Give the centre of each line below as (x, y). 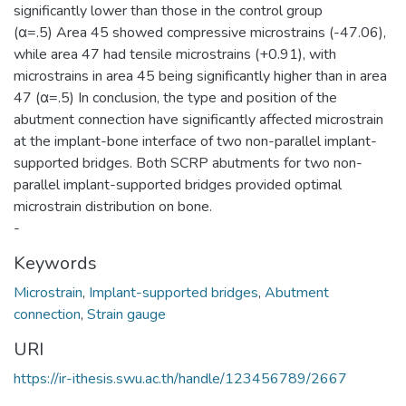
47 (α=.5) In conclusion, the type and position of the (175, 97)
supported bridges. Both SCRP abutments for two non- (188, 163)
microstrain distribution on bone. (113, 206)
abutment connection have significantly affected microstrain (198, 119)
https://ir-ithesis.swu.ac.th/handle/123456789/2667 (180, 378)
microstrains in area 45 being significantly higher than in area (200, 76)
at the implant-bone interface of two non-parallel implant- (195, 141)
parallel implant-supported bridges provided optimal (178, 184)
